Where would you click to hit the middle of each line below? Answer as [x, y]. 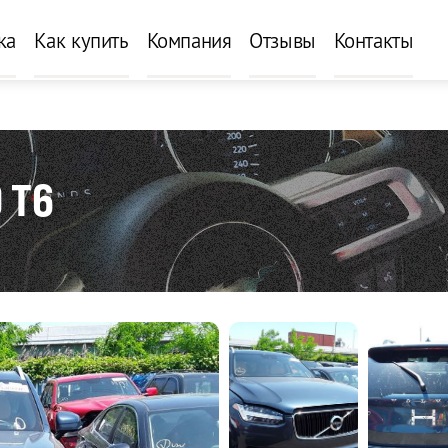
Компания [189, 40]
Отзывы [282, 40]
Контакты [373, 40]
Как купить [81, 40]
